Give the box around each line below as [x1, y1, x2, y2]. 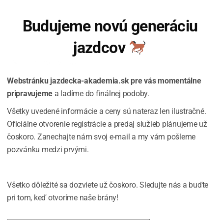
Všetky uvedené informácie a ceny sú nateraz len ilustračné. [7, 106, 206, 116]
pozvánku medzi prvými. [7, 144, 89, 154]
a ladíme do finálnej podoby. [53, 88, 149, 98]
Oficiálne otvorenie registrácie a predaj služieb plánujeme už [7, 119, 207, 129]
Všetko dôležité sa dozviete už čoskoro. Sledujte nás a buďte [7, 180, 208, 190]
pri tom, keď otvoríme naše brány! [7, 192, 120, 202]
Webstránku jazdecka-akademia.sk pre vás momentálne [7, 76, 201, 85]
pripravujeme [7, 88, 53, 98]
